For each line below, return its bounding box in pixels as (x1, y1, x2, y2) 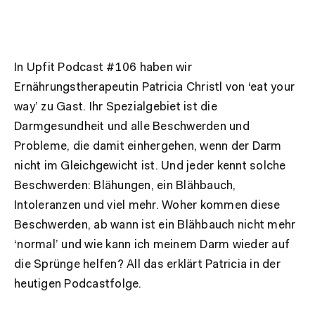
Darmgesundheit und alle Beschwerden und (14, 121, 250, 133)
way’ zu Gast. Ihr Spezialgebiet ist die (14, 101, 217, 113)
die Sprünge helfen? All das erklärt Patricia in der (14, 259, 281, 271)
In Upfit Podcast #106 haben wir (14, 62, 192, 74)
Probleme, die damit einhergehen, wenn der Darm (14, 141, 282, 153)
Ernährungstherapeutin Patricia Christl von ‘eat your (14, 82, 295, 94)
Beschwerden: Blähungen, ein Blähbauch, (14, 180, 236, 192)
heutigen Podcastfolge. (14, 278, 142, 290)
